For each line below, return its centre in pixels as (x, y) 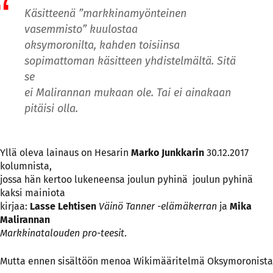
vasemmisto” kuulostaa (81, 30)
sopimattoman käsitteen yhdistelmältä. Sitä (130, 61)
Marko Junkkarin (168, 152)
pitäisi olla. (51, 109)
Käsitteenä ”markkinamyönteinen (105, 14)
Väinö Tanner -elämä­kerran (158, 206)
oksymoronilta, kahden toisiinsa (102, 45)
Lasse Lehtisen (63, 206)
